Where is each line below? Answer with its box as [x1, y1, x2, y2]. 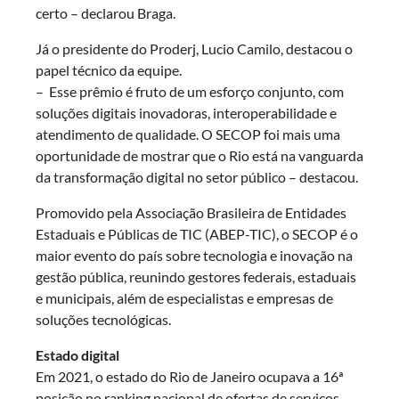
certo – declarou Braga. [36, 4, 175, 22]
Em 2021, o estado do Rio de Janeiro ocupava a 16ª [36, 368, 343, 386]
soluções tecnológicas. [36, 311, 171, 329]
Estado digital [36, 346, 119, 364]
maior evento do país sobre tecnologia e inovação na [36, 247, 353, 265]
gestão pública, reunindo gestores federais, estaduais [36, 268, 356, 286]
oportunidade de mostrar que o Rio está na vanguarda [36, 147, 363, 165]
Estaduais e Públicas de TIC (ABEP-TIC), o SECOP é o [36, 225, 358, 243]
